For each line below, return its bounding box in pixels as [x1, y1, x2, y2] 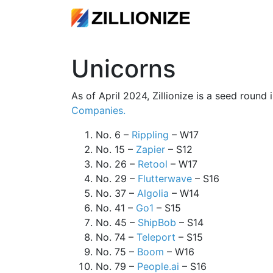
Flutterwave [138, 172, 192, 185]
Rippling [132, 129, 169, 141]
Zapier [136, 143, 165, 156]
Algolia [137, 187, 169, 200]
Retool [138, 158, 168, 171]
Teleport [136, 231, 175, 244]
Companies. [71, 104, 126, 117]
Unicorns [71, 54, 175, 84]
